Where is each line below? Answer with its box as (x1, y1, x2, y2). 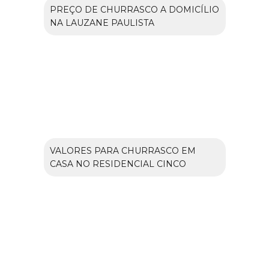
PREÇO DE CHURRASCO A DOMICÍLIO (49, 4, 219, 16)
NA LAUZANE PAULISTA (49, 17, 154, 29)
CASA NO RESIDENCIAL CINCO (49, 159, 186, 170)
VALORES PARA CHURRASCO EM (49, 145, 196, 157)
